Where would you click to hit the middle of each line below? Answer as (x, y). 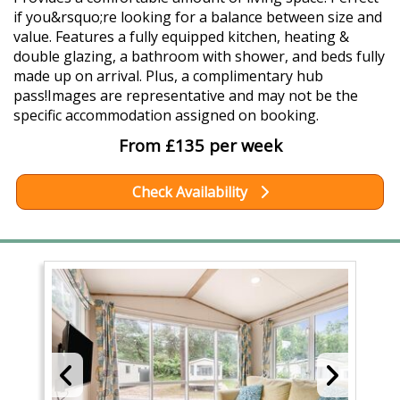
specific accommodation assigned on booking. (166, 116)
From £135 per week (200, 146)
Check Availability (191, 192)
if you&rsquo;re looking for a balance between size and (198, 17)
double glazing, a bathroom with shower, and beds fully (199, 57)
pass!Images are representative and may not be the (186, 96)
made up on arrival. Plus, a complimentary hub (168, 76)
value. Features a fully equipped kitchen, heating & (181, 37)
